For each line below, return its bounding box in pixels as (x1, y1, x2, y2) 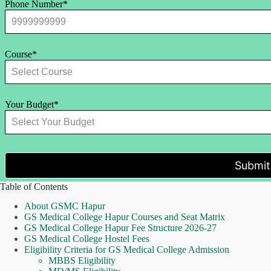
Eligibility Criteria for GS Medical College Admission (24, 244, 229, 255)
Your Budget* (5, 99, 59, 109)
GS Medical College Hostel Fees (24, 233, 149, 244)
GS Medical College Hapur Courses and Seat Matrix (24, 212, 225, 223)
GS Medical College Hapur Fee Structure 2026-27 (24, 223, 217, 233)
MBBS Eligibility (48, 255, 116, 266)
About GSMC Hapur (24, 201, 105, 212)
